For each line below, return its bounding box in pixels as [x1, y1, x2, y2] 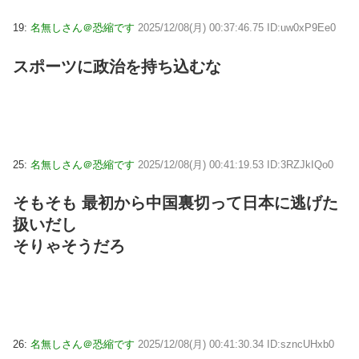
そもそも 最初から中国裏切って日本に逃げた [13, 193, 338, 212]
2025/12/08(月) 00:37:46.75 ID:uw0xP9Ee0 [138, 22, 336, 34]
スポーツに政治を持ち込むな [13, 57, 221, 75]
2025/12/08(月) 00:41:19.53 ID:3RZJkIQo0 [138, 158, 333, 171]
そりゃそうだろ [13, 236, 125, 255]
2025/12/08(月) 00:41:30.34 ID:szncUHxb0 [138, 337, 334, 350]
